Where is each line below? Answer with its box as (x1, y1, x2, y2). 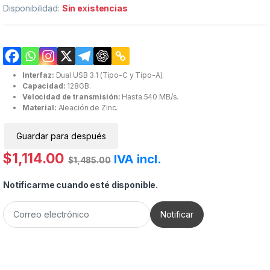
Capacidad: (22, 81, 66, 90)
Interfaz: (22, 70, 54, 80)
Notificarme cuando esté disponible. (3, 179, 159, 190)
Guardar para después (16, 130, 106, 141)
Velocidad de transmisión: (22, 92, 121, 101)
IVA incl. (113, 151, 162, 166)
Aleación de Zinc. (56, 102, 118, 112)
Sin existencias (61, 2, 128, 13)
